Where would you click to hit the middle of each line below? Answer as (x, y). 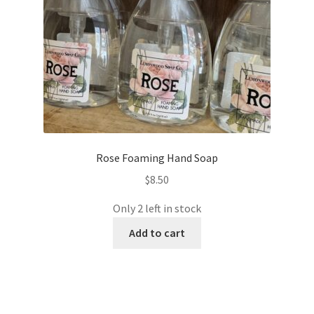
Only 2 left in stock (157, 208)
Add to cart (157, 232)
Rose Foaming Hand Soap (157, 158)
